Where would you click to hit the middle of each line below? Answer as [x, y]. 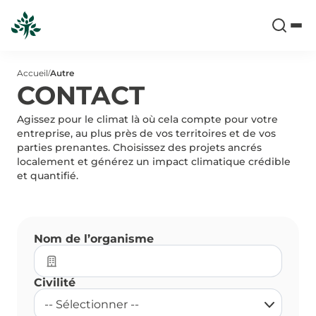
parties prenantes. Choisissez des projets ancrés [139, 147]
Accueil [32, 73]
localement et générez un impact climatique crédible [154, 162]
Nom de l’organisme [94, 239]
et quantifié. [48, 176]
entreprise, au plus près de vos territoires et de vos [146, 133]
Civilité [55, 282]
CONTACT [81, 95]
